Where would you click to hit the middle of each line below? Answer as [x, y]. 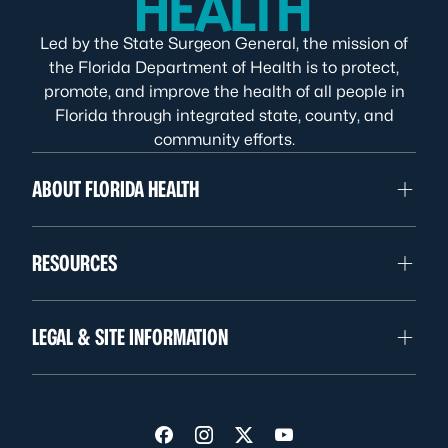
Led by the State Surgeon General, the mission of [224, 43]
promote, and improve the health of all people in [224, 91]
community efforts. [224, 139]
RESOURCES [74, 263]
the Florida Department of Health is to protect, [224, 67]
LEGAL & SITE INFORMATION [130, 337]
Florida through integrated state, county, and [224, 115]
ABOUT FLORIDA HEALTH [115, 189]
